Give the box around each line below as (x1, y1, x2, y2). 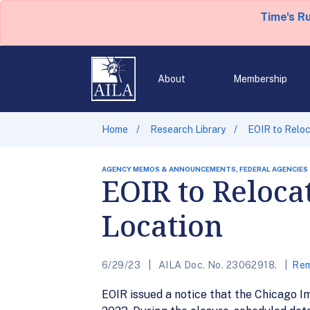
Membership (232, 73, 287, 84)
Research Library (150, 124, 226, 135)
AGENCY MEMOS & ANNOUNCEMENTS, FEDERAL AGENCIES (102, 165, 308, 173)
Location (102, 206, 223, 245)
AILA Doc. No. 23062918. (156, 259, 280, 271)
